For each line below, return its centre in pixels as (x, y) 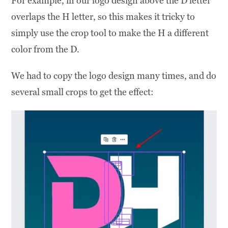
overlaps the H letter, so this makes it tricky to (103, 16)
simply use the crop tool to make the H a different (110, 33)
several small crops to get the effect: (83, 92)
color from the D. (46, 49)
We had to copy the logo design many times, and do (114, 75)
